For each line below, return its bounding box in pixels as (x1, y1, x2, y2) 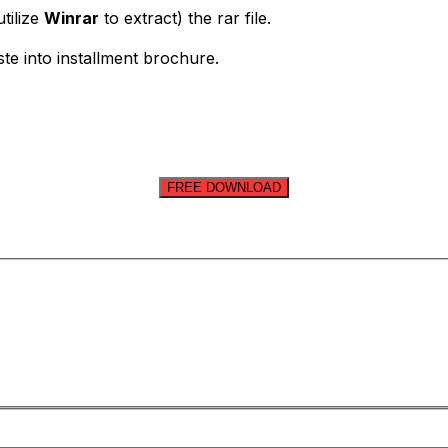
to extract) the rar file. (99, 7, 271, 28)
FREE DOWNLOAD (167, 179, 281, 195)
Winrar (44, 7, 99, 28)
